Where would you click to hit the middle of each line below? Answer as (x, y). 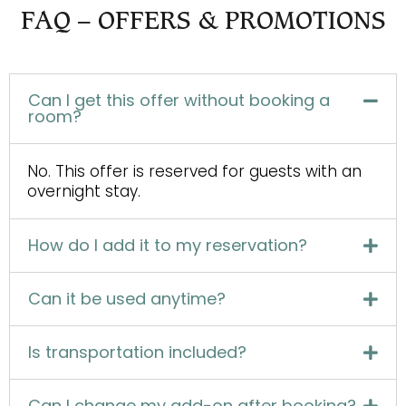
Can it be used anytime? (127, 299)
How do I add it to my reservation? (168, 246)
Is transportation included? (138, 353)
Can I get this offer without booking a (179, 101)
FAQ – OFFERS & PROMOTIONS (203, 22)
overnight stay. (84, 192)
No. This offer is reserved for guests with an (195, 172)
